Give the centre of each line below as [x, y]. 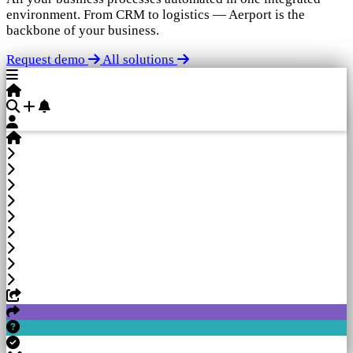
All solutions [140, 60]
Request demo [47, 60]
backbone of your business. [83, 31]
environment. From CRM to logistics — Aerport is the [156, 15]
